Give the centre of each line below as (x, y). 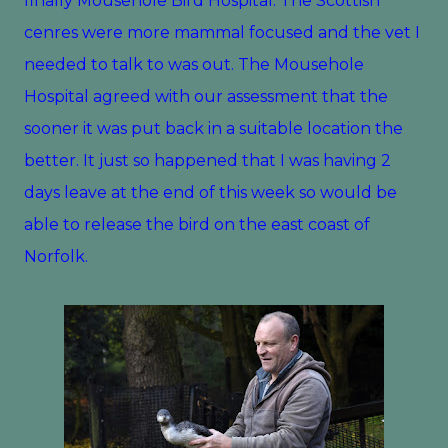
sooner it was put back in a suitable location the (213, 128)
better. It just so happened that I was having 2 (207, 160)
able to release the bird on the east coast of (197, 224)
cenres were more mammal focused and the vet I (222, 32)
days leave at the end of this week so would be (210, 192)
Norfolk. (60, 256)
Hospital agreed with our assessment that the (206, 96)
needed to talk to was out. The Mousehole (194, 64)
